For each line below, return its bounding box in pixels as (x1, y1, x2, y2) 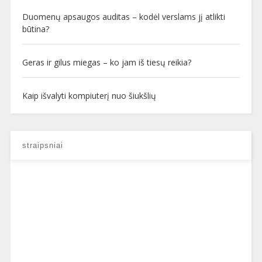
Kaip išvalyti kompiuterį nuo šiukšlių (22, 89, 156, 101)
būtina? (22, 23, 49, 35)
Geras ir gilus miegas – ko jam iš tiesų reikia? (22, 56, 191, 68)
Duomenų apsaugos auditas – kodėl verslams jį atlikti (22, 11, 225, 22)
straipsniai (22, 140, 63, 150)
